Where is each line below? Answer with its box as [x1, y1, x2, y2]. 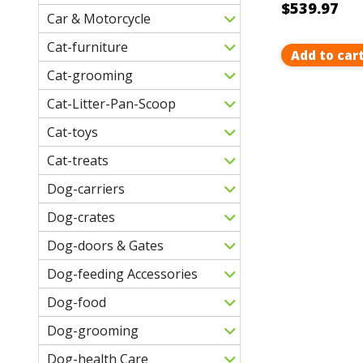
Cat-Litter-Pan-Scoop [47, 94, 176, 113]
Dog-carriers [47, 179, 125, 198]
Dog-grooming [47, 321, 139, 340]
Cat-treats [47, 151, 109, 169]
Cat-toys [47, 122, 98, 141]
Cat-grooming [47, 66, 133, 84]
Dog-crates [47, 207, 115, 226]
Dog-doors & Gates [47, 236, 164, 254]
